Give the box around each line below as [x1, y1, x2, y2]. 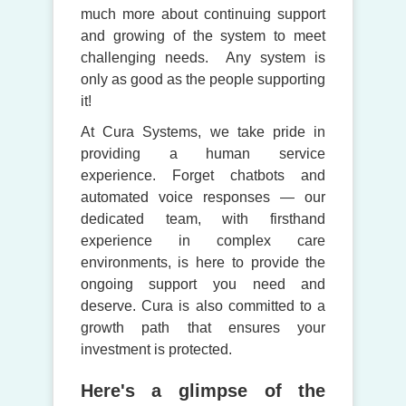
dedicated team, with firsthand [80, 210, 326, 227]
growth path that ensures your [80, 319, 326, 335]
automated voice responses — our [80, 188, 326, 205]
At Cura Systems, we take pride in [80, 123, 326, 140]
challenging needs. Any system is [80, 49, 326, 65]
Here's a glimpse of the [80, 380, 326, 401]
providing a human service [80, 145, 326, 161]
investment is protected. [80, 341, 232, 357]
